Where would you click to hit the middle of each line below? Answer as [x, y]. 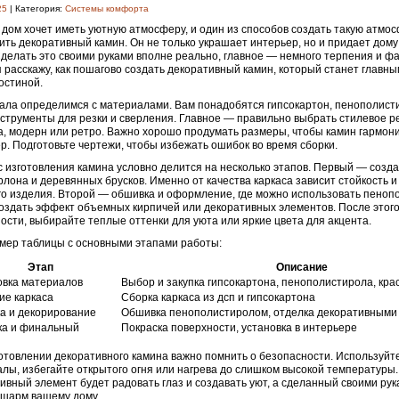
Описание [302, 267]
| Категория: [36, 8]
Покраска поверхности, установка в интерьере [239, 328]
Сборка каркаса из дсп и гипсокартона [218, 297]
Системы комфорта [107, 8]
